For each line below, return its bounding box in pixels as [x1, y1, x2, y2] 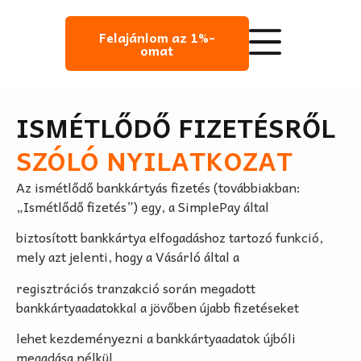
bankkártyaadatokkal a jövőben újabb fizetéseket [16, 296, 299, 317]
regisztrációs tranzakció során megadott [16, 276, 255, 298]
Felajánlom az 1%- [98, 27, 215, 48]
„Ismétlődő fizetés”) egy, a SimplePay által [16, 196, 269, 217]
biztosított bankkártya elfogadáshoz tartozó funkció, [16, 226, 323, 248]
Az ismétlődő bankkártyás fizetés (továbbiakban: [16, 176, 301, 197]
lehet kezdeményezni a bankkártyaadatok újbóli [16, 327, 296, 349]
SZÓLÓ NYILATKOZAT [16, 139, 293, 181]
